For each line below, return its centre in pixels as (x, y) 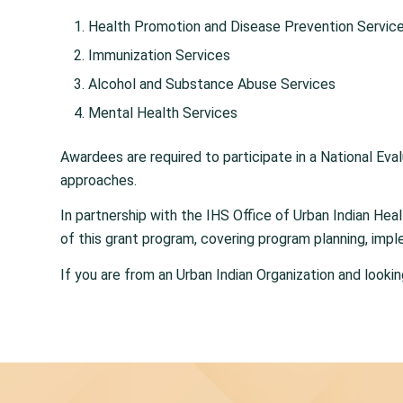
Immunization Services (159, 55)
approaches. (99, 180)
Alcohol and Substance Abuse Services (212, 84)
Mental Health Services (163, 112)
